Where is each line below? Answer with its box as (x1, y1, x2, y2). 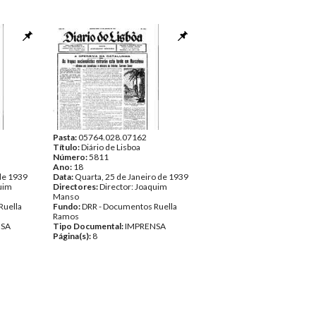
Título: (53, 142, 81, 152)
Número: (53, 152, 89, 162)
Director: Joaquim (99, 181, 167, 192)
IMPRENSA (125, 221, 166, 231)
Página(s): (53, 231, 92, 241)
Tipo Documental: (53, 221, 125, 231)
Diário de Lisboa (81, 142, 140, 152)
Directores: (53, 181, 99, 192)
